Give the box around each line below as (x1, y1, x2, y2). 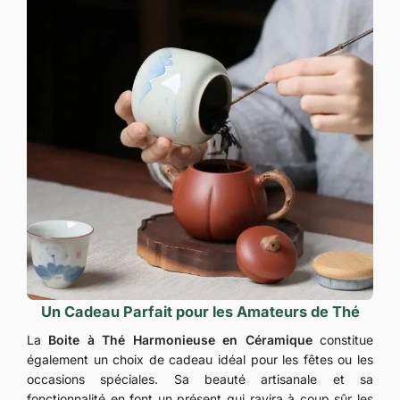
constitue (312, 331, 374, 347)
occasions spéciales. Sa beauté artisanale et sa (27, 371, 373, 387)
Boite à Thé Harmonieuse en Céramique (48, 331, 312, 347)
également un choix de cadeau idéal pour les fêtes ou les (27, 351, 373, 367)
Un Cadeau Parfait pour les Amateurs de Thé (40, 302, 360, 321)
